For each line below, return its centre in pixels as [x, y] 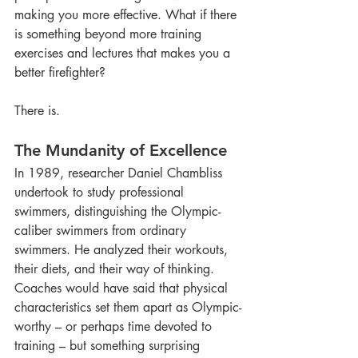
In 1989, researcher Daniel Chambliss [120, 173]
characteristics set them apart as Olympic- [128, 307]
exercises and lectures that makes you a [124, 53]
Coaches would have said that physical [123, 288]
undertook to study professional [101, 192]
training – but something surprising [109, 346]
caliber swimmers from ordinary [102, 231]
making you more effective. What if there [127, 15]
